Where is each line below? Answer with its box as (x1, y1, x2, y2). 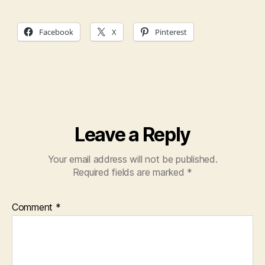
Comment (12, 201, 56, 213)
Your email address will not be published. (47, 153, 218, 165)
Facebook (39, 26, 73, 37)
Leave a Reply (75, 123, 190, 146)
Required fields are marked (72, 166, 188, 178)
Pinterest (155, 26, 187, 37)
